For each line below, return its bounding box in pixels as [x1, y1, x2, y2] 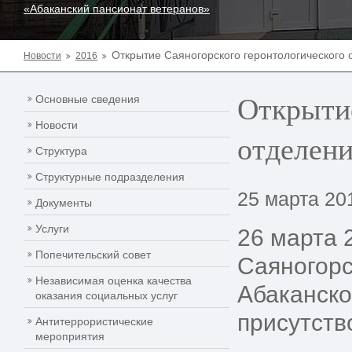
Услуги [35, 222, 69, 235]
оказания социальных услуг [35, 289, 178, 302]
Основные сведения [35, 93, 140, 105]
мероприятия [35, 330, 104, 343]
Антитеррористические [35, 315, 153, 328]
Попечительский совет [35, 248, 151, 261]
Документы [35, 196, 92, 209]
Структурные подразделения [35, 170, 185, 183]
